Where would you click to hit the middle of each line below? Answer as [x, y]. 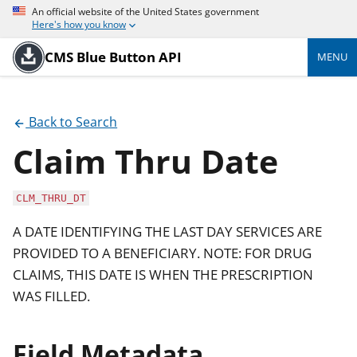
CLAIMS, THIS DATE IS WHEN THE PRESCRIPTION [163, 275]
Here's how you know [79, 25]
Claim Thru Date [145, 161]
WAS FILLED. [51, 296]
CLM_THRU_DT [51, 198]
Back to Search [72, 122]
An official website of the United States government [145, 12]
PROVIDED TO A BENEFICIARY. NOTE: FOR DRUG [162, 253]
